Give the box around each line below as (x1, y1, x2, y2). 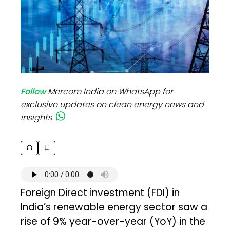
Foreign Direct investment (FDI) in (21, 185, 180, 200)
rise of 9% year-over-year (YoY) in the (21, 214, 206, 228)
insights (21, 111, 52, 123)
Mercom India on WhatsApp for (48, 85, 174, 98)
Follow (21, 85, 46, 98)
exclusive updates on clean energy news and (21, 98, 204, 110)
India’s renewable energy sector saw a (21, 200, 208, 214)
